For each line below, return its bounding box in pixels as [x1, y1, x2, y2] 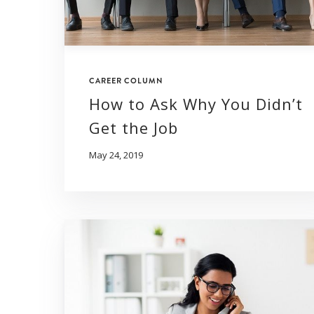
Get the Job [89, 117, 178, 139]
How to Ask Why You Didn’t [89, 93, 303, 115]
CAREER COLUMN [89, 75, 163, 87]
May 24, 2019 [89, 149, 143, 162]
